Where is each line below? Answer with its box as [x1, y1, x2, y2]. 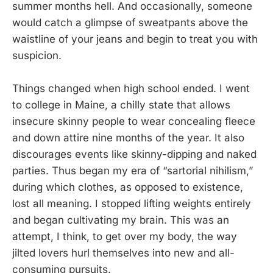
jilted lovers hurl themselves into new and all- [12, 247, 235, 260]
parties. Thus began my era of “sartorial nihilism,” [12, 165, 253, 177]
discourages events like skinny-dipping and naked [12, 148, 257, 161]
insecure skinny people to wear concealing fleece [12, 115, 255, 128]
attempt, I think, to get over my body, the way [12, 230, 237, 243]
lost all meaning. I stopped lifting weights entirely [12, 197, 251, 210]
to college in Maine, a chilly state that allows [12, 99, 230, 112]
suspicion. [12, 49, 62, 62]
